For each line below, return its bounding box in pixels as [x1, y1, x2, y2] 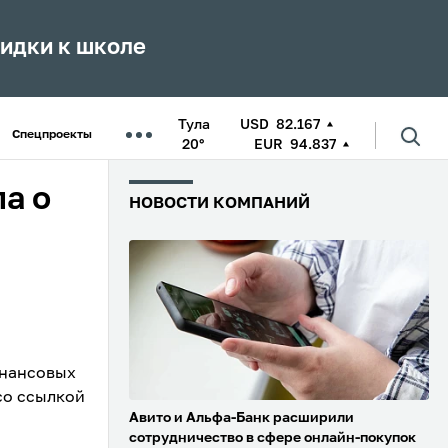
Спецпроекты [12, 129, 92, 141]
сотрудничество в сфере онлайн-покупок [129, 431, 416, 446]
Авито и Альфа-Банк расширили [129, 411, 354, 426]
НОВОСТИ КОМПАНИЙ [129, 196, 310, 212]
